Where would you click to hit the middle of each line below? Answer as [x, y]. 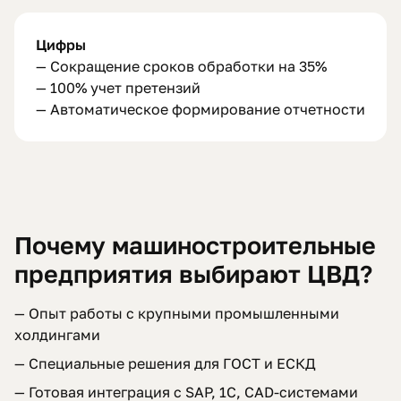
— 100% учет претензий [118, 88]
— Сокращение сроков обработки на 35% [181, 66]
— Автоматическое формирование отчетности [200, 109]
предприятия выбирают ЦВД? [193, 274]
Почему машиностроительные [195, 245]
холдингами [57, 335]
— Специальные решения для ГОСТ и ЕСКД [165, 363]
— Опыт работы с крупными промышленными [177, 313]
